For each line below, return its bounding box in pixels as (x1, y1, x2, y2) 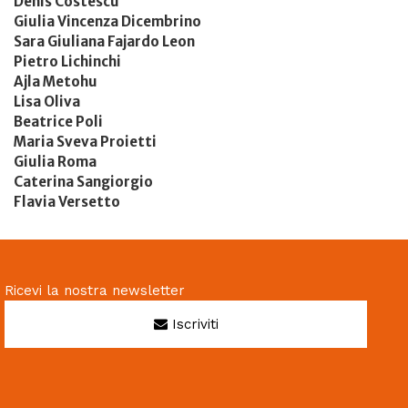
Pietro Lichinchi (14, 52, 121, 70)
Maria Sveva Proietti (14, 132, 157, 150)
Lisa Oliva (14, 92, 80, 110)
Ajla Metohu (14, 72, 97, 90)
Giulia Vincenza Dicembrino (14, 12, 201, 30)
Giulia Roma (14, 152, 97, 170)
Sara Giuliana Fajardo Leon (14, 32, 195, 50)
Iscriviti (167, 315, 219, 332)
